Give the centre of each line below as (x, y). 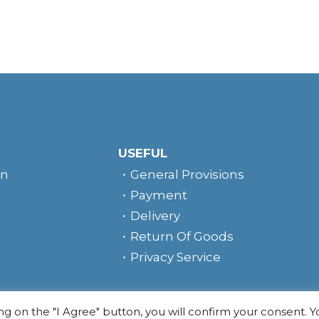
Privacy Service (176, 257)
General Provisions (188, 174)
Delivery (156, 215)
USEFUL (143, 153)
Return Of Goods (182, 236)
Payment (159, 195)
